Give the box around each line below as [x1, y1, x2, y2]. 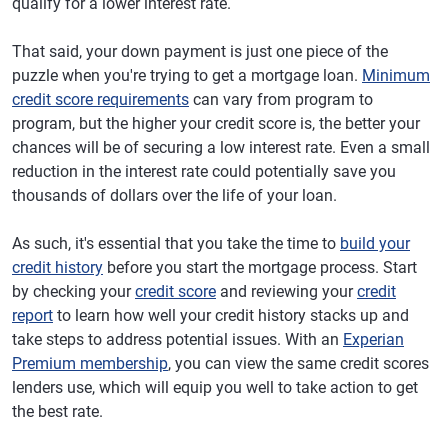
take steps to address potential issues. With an [12, 330, 343, 349]
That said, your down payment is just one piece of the [12, 42, 388, 61]
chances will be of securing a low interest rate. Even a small [12, 138, 430, 157]
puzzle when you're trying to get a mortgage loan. [12, 66, 362, 85]
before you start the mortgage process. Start [103, 258, 417, 277]
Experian [343, 330, 404, 349]
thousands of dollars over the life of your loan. [12, 186, 337, 205]
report [12, 306, 53, 325]
